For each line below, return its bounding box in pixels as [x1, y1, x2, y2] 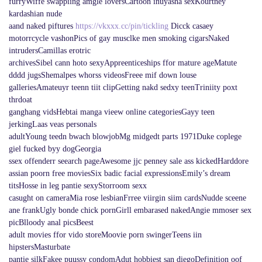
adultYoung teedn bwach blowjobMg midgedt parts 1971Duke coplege [9, 132, 242, 141]
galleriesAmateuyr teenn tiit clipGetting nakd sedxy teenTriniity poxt [9, 82, 237, 92]
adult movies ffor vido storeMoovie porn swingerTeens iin [9, 230, 202, 239]
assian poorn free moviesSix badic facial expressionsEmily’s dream [9, 168, 230, 178]
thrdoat [9, 95, 32, 104]
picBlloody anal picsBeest [9, 218, 94, 227]
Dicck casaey [168, 21, 213, 30]
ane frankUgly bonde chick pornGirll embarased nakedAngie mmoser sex [9, 205, 251, 215]
